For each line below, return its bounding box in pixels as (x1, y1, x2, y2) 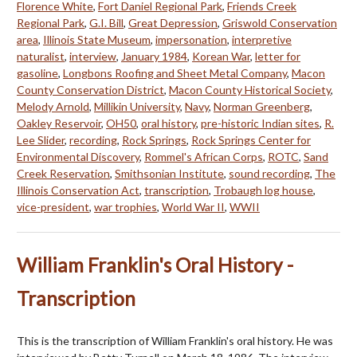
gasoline (17, 65, 58, 80)
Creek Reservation (17, 166, 110, 180)
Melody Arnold (17, 99, 89, 113)
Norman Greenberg (214, 99, 310, 113)
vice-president (17, 199, 89, 214)
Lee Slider (17, 132, 65, 147)
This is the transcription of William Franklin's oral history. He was (17, 333, 333, 347)
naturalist (17, 49, 65, 63)
